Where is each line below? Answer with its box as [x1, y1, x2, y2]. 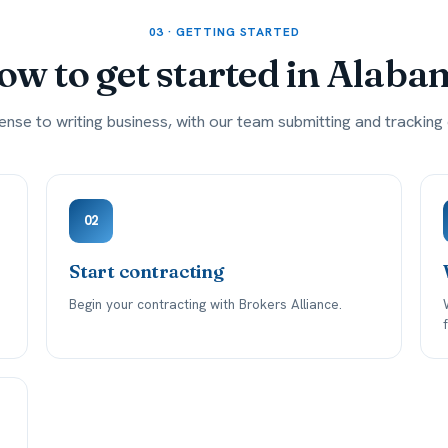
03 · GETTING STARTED [148, 24, 300, 40]
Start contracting [69, 260, 224, 283]
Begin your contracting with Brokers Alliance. [69, 295, 342, 313]
